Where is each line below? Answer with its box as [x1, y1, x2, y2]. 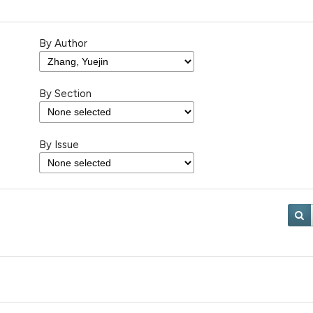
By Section [39, 87, 92, 101]
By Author [39, 36, 87, 50]
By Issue [39, 138, 79, 151]
